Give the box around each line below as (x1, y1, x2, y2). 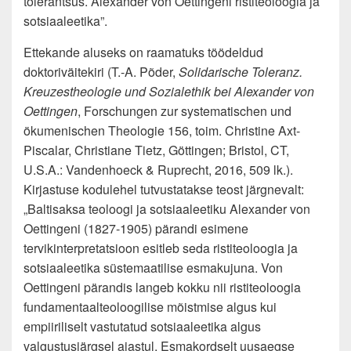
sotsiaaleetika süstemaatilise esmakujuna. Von (24, 259, 283, 277)
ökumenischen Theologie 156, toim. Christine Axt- (24, 121, 300, 139)
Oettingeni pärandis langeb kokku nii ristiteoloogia (24, 278, 301, 296)
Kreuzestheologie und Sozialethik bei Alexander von (24, 82, 314, 100)
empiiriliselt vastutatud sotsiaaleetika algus (24, 317, 261, 335)
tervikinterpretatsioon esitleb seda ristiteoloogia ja (24, 239, 298, 257)
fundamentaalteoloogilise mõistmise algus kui (24, 298, 277, 316)
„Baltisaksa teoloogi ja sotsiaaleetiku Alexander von (24, 200, 310, 218)
